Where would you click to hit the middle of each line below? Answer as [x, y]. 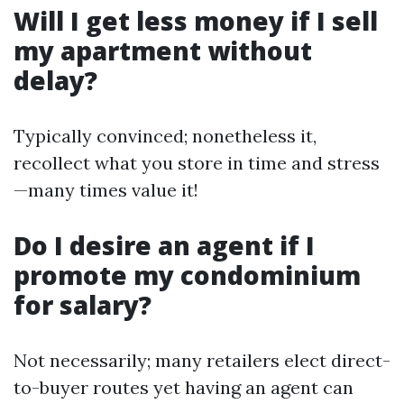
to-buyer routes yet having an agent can [184, 387]
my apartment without [163, 50]
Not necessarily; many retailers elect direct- [202, 360]
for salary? [83, 305]
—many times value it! [106, 190]
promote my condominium [187, 275]
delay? [55, 80]
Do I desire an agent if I [164, 245]
